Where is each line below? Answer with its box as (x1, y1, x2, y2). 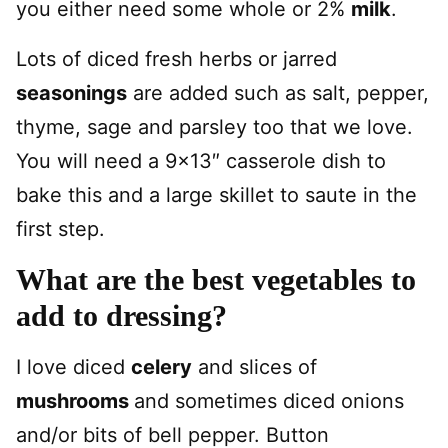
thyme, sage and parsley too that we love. (16, 115, 413, 139)
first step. (16, 217, 105, 241)
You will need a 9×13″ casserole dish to (16, 149, 386, 173)
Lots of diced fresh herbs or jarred (16, 47, 337, 71)
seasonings (16, 81, 127, 105)
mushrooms (16, 389, 134, 413)
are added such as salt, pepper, (127, 81, 429, 105)
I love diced (16, 355, 131, 379)
